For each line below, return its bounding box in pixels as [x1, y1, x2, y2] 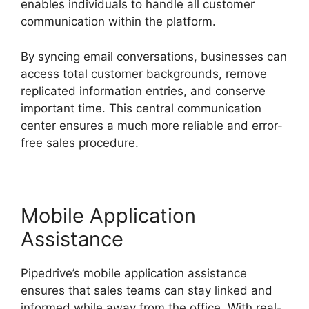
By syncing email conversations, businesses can [21, 49, 287, 63]
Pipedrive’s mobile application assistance [21, 266, 247, 280]
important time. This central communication [21, 101, 261, 115]
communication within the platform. [21, 14, 216, 29]
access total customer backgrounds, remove [21, 66, 267, 81]
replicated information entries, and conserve [21, 83, 266, 98]
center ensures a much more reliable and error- [21, 118, 283, 132]
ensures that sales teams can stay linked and [21, 283, 272, 297]
